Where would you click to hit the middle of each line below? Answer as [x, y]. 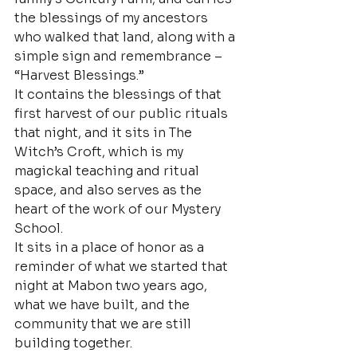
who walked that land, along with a [126, 37]
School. [39, 228]
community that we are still [104, 324]
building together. [73, 343]
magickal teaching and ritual [108, 171]
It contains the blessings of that [120, 94]
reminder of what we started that [123, 267]
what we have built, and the [104, 305]
